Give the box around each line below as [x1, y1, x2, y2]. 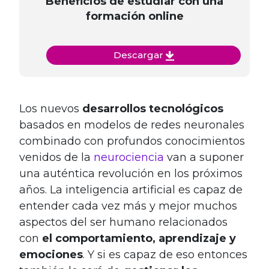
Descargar [113, 49, 166, 61]
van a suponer [164, 150, 244, 164]
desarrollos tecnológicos [82, 101, 223, 115]
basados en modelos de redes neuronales [19, 118, 244, 131]
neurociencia [94, 150, 164, 164]
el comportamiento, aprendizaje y [42, 231, 236, 245]
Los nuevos [19, 101, 82, 115]
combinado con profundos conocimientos [19, 134, 245, 148]
